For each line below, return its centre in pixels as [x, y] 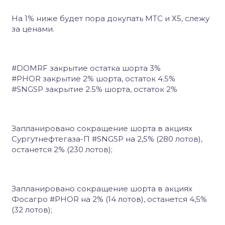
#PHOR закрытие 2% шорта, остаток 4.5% [93, 79]
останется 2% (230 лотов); [62, 149]
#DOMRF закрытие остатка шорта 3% [86, 68]
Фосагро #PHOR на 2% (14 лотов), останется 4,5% [109, 199]
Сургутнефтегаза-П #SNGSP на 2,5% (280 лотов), [107, 139]
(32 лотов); [32, 210]
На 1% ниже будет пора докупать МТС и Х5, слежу [110, 18]
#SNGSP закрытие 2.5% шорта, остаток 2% [94, 89]
